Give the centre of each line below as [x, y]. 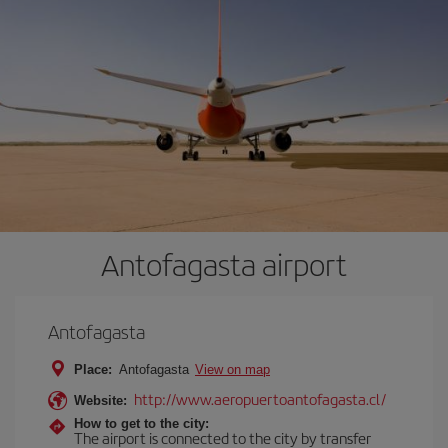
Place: [93, 369]
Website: [100, 400]
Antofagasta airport [224, 263]
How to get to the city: [141, 423]
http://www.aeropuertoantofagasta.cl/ [260, 398]
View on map [232, 369]
